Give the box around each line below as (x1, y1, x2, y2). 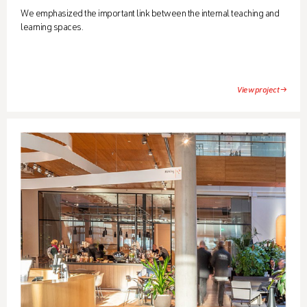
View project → (237, 86, 286, 95)
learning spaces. (21, 23, 83, 33)
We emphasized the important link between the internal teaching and (21, 9, 279, 19)
